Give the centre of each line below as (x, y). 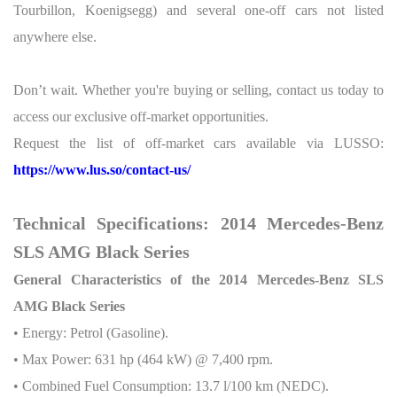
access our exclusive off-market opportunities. (141, 117)
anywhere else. (55, 37)
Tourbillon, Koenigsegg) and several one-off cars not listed (198, 10)
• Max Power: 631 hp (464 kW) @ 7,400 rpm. (143, 359)
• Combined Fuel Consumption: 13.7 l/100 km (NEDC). (171, 386)
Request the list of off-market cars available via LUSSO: (198, 143)
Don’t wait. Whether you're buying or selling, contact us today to (198, 90)
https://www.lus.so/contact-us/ (102, 170)
